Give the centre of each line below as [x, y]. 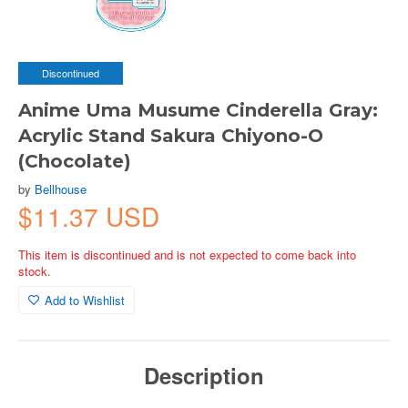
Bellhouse [61, 189]
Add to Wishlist [85, 300]
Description [204, 375]
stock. [35, 271]
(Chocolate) [75, 161]
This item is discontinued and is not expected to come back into [187, 255]
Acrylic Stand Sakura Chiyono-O [171, 136]
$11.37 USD [89, 216]
